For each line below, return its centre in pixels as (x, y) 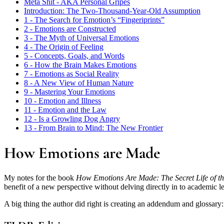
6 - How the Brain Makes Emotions (80, 64)
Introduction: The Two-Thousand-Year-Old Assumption (112, 10)
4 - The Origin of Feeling (64, 46)
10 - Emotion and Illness (62, 100)
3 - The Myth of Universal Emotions (81, 37)
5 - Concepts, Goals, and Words (74, 55)
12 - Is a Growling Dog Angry (72, 118)
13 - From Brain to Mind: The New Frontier (93, 127)
